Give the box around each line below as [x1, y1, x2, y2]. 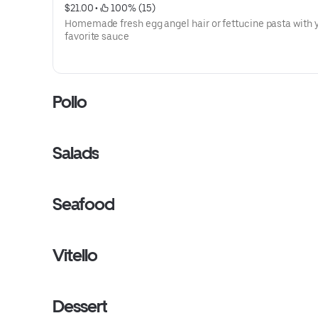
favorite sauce [65, 31, 129, 42]
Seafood [53, 194, 115, 214]
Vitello [53, 245, 98, 265]
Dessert [53, 296, 108, 317]
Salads [53, 143, 99, 163]
